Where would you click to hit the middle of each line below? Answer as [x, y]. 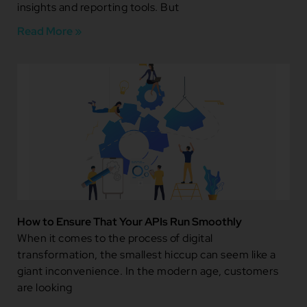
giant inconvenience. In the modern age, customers [148, 271]
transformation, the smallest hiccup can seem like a [147, 254]
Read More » [49, 31]
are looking [45, 287]
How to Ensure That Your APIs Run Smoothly [130, 221]
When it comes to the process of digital [115, 238]
